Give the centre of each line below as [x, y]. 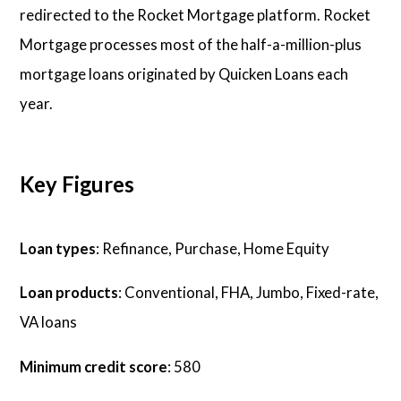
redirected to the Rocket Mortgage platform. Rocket [196, 15]
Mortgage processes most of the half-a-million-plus [191, 44]
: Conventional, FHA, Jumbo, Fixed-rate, [249, 293]
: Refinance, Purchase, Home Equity [213, 248]
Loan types [58, 248]
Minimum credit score [94, 366]
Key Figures [77, 184]
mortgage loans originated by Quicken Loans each [184, 74]
